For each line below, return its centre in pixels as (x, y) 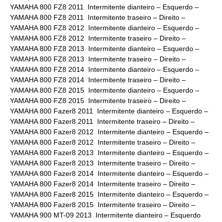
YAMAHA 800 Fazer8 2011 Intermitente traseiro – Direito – (102, 121)
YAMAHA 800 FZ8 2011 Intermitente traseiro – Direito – (98, 17)
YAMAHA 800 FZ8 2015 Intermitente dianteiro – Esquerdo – (105, 90)
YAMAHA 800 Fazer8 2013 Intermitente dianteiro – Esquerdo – (109, 152)
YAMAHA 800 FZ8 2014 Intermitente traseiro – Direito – (98, 80)
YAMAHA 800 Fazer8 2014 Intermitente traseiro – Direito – (103, 184)
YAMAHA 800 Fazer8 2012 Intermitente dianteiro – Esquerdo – (109, 132)
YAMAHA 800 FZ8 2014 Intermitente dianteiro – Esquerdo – (105, 69)
